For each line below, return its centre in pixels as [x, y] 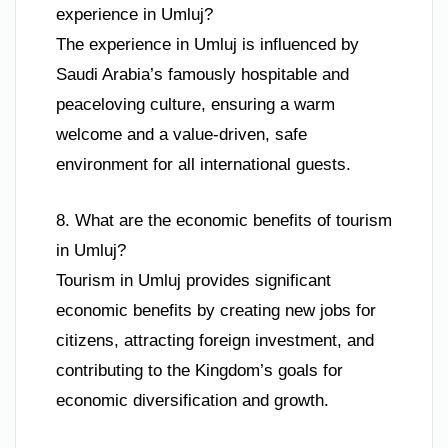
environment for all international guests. [203, 165]
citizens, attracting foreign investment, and [215, 340]
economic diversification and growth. [192, 400]
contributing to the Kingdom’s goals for [199, 370]
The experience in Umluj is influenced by [207, 45]
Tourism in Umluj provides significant [193, 280]
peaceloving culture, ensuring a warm [195, 105]
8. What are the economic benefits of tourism [224, 220]
